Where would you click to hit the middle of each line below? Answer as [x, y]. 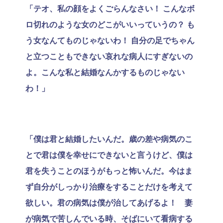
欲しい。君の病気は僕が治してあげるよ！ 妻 [109, 203]
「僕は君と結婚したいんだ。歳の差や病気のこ [109, 139]
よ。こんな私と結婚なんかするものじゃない [105, 72]
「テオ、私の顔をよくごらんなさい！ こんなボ [110, 8]
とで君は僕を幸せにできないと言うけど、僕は [109, 155]
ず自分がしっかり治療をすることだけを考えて [109, 187]
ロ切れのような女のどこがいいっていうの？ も [110, 24]
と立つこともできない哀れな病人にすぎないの [109, 56]
